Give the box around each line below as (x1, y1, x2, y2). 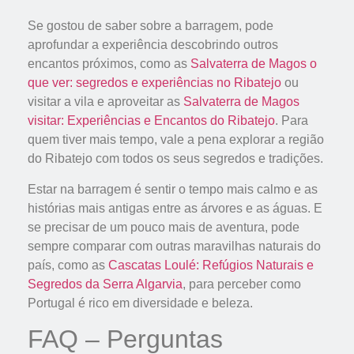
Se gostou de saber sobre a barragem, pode (28, 19, 273, 33)
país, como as (28, 258, 108, 272)
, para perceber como (183, 277, 301, 291)
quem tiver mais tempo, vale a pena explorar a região (28, 133, 324, 147)
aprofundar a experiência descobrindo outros (28, 38, 278, 52)
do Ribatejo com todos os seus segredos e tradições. (28, 152, 323, 166)
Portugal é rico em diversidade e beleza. (28, 296, 253, 310)
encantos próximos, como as (28, 57, 190, 71)
